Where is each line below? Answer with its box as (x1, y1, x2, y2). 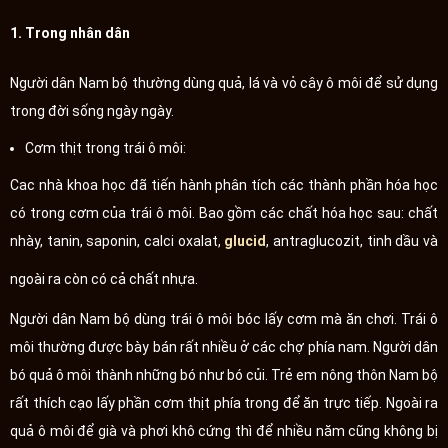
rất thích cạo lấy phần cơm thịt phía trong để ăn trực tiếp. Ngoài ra (10, 394, 438, 411)
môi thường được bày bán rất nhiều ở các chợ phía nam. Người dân (10, 338, 438, 355)
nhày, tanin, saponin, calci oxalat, (10, 232, 225, 249)
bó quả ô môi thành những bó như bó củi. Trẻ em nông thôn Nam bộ (10, 366, 438, 383)
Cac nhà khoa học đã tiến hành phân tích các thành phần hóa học (10, 176, 438, 193)
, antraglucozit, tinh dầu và (266, 232, 439, 249)
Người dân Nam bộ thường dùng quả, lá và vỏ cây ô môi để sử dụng (10, 74, 438, 91)
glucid (224, 232, 267, 249)
